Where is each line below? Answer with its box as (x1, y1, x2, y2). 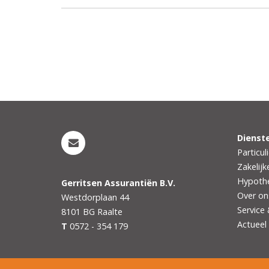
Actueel (237, 218, 267, 230)
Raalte (97, 205, 122, 217)
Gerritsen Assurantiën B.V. (61, 177, 175, 189)
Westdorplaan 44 (61, 191, 129, 203)
